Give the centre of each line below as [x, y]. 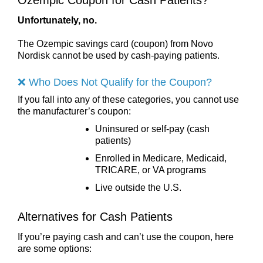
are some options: [55, 248]
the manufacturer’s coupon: [74, 111]
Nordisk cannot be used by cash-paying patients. [119, 55]
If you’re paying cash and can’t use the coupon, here [126, 237]
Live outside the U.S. [138, 187]
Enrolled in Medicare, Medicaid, [161, 158]
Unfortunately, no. [57, 20]
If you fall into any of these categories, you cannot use [128, 99]
